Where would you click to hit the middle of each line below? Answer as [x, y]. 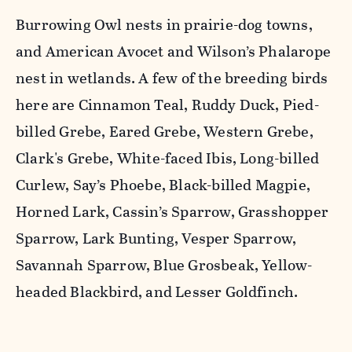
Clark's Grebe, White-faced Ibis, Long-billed [168, 159]
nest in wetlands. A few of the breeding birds [172, 79]
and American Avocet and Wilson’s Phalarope [173, 52]
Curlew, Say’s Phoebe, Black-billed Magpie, [163, 185]
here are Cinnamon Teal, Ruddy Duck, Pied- [167, 105]
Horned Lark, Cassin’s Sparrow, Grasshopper [172, 212]
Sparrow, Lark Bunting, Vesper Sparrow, [156, 239]
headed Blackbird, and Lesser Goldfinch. [157, 292]
